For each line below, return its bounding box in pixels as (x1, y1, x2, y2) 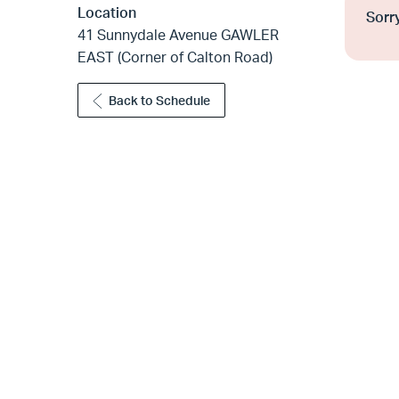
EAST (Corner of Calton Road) (77, 48, 273, 67)
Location (77, 4, 136, 22)
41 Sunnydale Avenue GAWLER (77, 26, 279, 45)
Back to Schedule (109, 93, 211, 109)
